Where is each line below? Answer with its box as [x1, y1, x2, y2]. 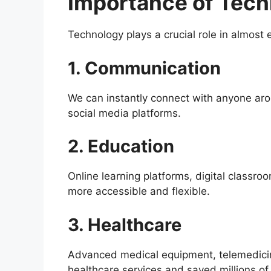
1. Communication [68, 57, 221, 79]
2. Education [68, 135, 174, 157]
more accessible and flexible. [68, 185, 210, 198]
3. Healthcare [68, 214, 181, 235]
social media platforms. [68, 106, 181, 119]
